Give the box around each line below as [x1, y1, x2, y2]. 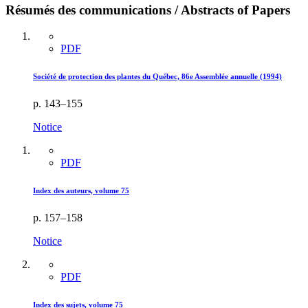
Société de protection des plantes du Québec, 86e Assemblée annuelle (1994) [33, 72, 282, 81]
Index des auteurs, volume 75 [33, 186, 129, 195]
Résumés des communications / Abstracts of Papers [5, 2, 290, 17]
